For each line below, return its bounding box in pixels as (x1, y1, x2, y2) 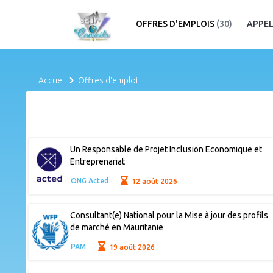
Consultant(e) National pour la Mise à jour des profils (69, 210, 268, 221)
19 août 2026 (107, 243, 155, 251)
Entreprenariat (69, 157, 125, 167)
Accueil (38, 75, 66, 85)
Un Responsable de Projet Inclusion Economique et (69, 144, 262, 155)
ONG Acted (70, 177, 108, 185)
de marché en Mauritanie (69, 222, 163, 233)
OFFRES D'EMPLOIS (136, 19, 217, 29)
